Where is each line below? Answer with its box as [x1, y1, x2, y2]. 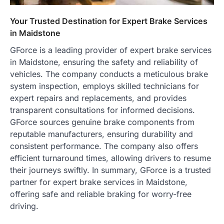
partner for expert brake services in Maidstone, [10, 177, 187, 187]
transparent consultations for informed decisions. [10, 105, 195, 115]
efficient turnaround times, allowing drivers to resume [10, 153, 211, 163]
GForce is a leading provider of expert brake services [10, 45, 211, 55]
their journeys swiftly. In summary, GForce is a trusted [10, 165, 211, 175]
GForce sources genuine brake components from [10, 117, 194, 127]
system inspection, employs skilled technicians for [10, 81, 199, 91]
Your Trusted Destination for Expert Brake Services [10, 16, 207, 26]
